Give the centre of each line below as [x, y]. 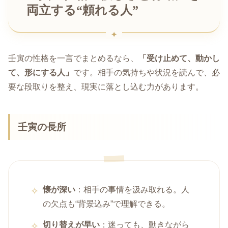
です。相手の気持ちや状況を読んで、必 [147, 73]
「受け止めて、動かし [179, 59]
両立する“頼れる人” [82, 10]
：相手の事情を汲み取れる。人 [133, 189]
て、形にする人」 [41, 73]
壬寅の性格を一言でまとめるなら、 [73, 59]
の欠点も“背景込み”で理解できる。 [107, 204]
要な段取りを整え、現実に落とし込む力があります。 [106, 87]
